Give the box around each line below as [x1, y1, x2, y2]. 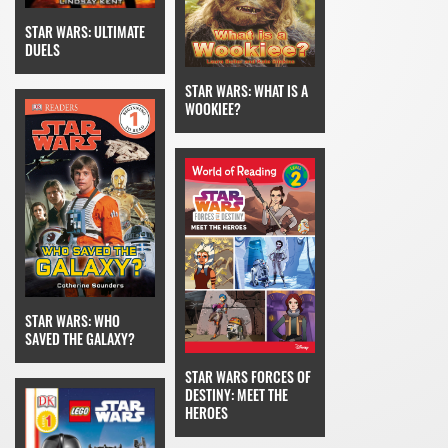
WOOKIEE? [185, 98, 241, 120]
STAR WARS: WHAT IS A [185, 80, 308, 102]
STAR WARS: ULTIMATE [25, 21, 145, 43]
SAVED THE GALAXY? [25, 327, 135, 349]
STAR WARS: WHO [25, 309, 120, 331]
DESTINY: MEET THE [185, 384, 288, 406]
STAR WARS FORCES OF [185, 366, 311, 388]
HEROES [185, 402, 228, 424]
